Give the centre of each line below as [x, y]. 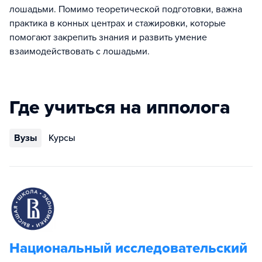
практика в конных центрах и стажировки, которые [118, 23]
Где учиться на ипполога [120, 108]
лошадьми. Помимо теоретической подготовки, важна [126, 9]
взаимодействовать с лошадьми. [80, 51]
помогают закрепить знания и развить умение [108, 37]
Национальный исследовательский [128, 248]
